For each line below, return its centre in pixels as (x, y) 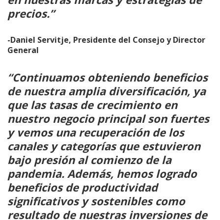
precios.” (31, 13)
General (23, 50)
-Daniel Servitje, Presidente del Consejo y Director (106, 40)
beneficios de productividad (82, 187)
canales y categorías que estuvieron (104, 146)
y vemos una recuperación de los (96, 132)
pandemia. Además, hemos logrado (102, 173)
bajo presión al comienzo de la (89, 159)
